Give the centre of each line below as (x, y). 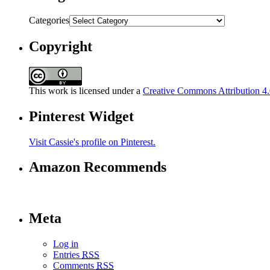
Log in (66, 244)
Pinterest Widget (81, 116)
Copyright (61, 46)
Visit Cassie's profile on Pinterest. (92, 142)
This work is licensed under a (86, 90)
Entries (67, 255)
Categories (49, 20)
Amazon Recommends (98, 167)
